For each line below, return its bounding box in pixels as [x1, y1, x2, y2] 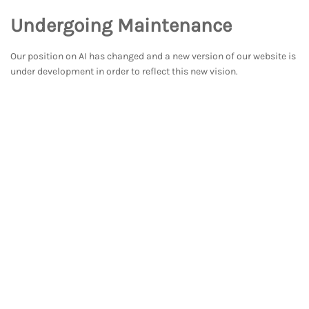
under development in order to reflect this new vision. [10, 66, 238, 77]
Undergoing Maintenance [10, 14, 232, 37]
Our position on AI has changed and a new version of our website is [10, 50, 296, 62]
